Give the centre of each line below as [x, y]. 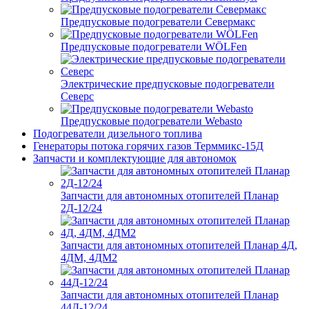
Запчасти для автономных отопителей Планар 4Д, [179, 246]
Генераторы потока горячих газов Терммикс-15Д [148, 146]
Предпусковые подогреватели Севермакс [158, 22]
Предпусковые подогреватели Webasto [151, 121]
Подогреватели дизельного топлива [118, 134]
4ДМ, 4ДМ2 [89, 258]
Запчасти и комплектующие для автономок [135, 159]
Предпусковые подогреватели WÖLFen [154, 47]
